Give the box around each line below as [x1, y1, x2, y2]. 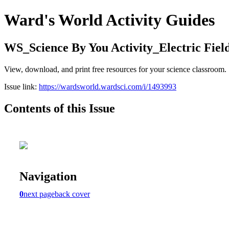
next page [24, 189, 55, 198]
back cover [55, 189, 90, 198]
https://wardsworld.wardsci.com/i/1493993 [39, 82, 176, 91]
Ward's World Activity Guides [4, 11, 215, 30]
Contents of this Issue [4, 101, 115, 115]
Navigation [19, 169, 77, 183]
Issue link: [4, 82, 39, 91]
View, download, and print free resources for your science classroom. [4, 64, 226, 74]
